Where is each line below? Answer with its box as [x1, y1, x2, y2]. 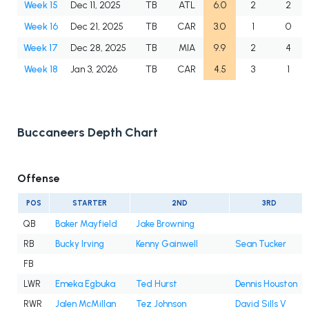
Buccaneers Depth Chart [17, 125, 158, 141]
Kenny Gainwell [136, 239, 198, 250]
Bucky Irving [55, 239, 104, 250]
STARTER [72, 199, 107, 208]
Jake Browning [136, 219, 195, 230]
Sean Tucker [235, 239, 286, 250]
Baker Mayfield [55, 219, 117, 230]
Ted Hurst [136, 279, 177, 290]
